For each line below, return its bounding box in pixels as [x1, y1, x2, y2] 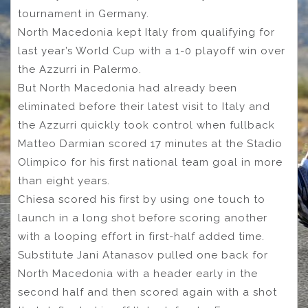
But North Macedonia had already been [18, 81, 237, 94]
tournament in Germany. [18, 7, 149, 20]
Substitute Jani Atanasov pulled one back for [18, 248, 268, 261]
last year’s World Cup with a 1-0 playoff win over [18, 44, 285, 57]
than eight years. [18, 174, 110, 187]
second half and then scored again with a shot [18, 285, 277, 298]
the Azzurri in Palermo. [18, 63, 142, 76]
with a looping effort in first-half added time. [18, 230, 265, 243]
